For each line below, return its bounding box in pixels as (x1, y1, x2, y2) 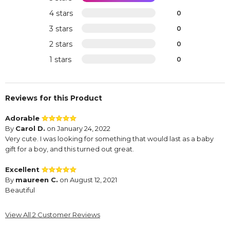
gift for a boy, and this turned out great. (5, 145, 134, 154)
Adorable (5, 114, 42, 123)
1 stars (49, 55, 71, 65)
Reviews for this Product (5, 93, 102, 103)
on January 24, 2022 (45, 124, 110, 133)
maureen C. (15, 176, 58, 184)
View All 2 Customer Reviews (5, 210, 100, 219)
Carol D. (15, 124, 45, 133)
